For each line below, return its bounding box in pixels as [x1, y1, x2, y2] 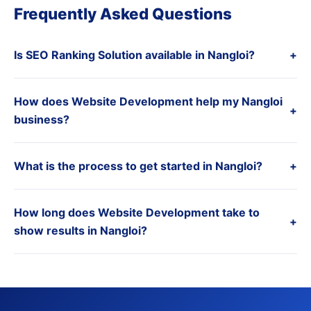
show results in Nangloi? [14, 224, 147, 237]
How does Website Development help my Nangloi [14, 94, 283, 108]
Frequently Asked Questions [14, 4, 232, 23]
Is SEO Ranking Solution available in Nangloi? [14, 48, 255, 62]
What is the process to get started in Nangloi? [14, 159, 262, 173]
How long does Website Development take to [14, 205, 260, 219]
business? [14, 112, 69, 126]
